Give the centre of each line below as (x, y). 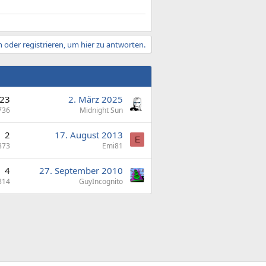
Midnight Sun (101, 110)
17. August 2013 (89, 135)
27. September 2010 (81, 170)
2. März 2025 (96, 99)
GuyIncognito (101, 181)
